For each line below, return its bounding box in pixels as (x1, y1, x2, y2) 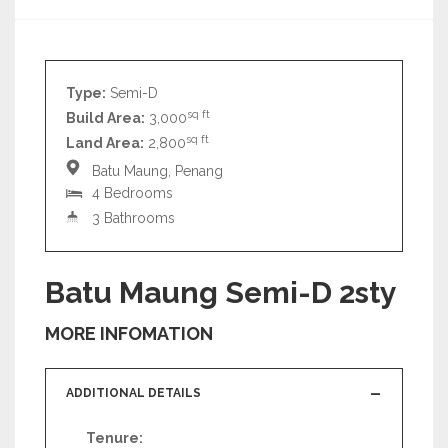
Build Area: (66, 110, 145, 126)
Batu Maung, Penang (88, 163, 223, 179)
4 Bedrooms (88, 185, 173, 201)
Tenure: (86, 430, 143, 446)
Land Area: (66, 135, 144, 151)
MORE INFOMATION (45, 323, 213, 344)
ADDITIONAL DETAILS (66, 386, 201, 400)
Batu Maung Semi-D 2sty (45, 275, 396, 310)
